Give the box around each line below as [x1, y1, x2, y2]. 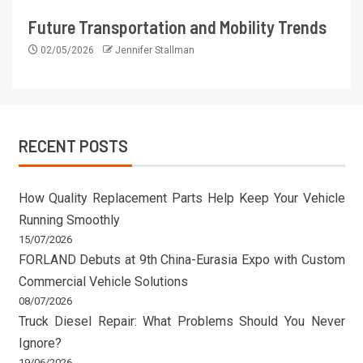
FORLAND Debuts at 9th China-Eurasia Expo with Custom [18, 252, 345, 268]
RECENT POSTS [18, 136, 128, 156]
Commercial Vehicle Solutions [18, 274, 188, 290]
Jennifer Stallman [115, 45, 194, 57]
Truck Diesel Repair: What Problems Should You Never [18, 314, 345, 330]
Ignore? [18, 335, 62, 352]
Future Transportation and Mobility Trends [28, 16, 327, 38]
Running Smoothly [18, 212, 120, 228]
